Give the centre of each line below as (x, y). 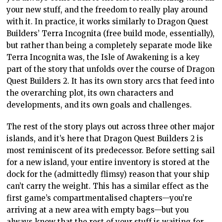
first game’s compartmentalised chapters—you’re (100, 198)
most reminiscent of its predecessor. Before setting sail (111, 150)
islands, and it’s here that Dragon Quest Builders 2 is (105, 139)
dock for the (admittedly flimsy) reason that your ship (108, 174)
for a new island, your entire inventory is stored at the (108, 162)
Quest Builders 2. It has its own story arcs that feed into (111, 81)
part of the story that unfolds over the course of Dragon (111, 69)
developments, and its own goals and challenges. (99, 105)
